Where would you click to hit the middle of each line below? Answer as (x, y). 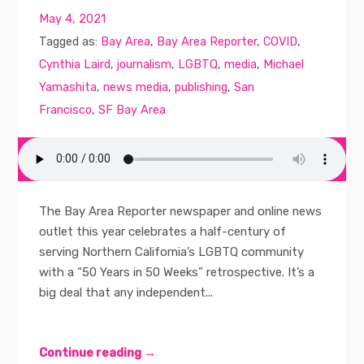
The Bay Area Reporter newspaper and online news (181, 212)
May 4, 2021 (73, 19)
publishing (201, 87)
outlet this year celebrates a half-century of (163, 232)
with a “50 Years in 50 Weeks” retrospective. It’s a (177, 273)
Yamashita (68, 87)
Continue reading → (98, 353)
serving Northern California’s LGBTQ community (172, 252)
